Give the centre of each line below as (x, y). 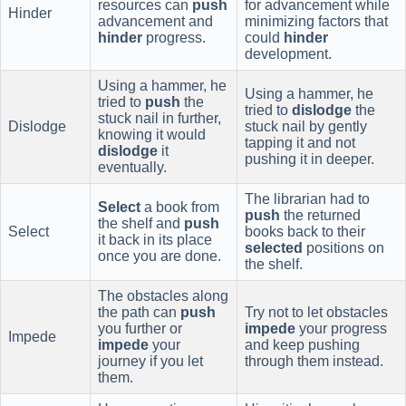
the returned (320, 215)
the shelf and (141, 223)
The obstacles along (163, 295)
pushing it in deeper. (309, 159)
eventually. (132, 167)
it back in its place (155, 239)
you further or (140, 328)
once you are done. (159, 256)
